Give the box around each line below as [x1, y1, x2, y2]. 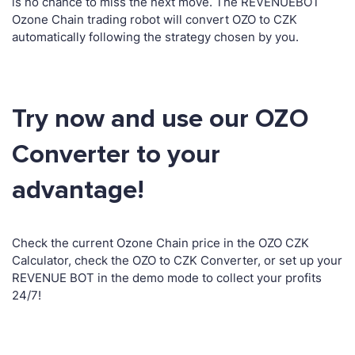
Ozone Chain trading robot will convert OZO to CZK [12, 12, 297, 28]
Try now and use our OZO [12, 103, 308, 136]
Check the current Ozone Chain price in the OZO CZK [12, 235, 309, 251]
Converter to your [12, 139, 220, 171]
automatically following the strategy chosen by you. [12, 29, 299, 45]
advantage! [12, 174, 144, 207]
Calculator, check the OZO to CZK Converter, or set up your [12, 253, 342, 269]
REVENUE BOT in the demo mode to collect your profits [12, 270, 322, 286]
